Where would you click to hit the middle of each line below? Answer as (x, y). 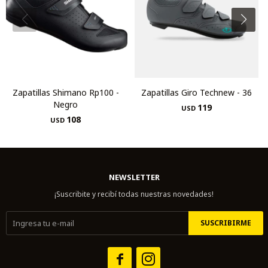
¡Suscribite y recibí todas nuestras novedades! (134, 194)
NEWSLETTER (134, 177)
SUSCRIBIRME (226, 223)
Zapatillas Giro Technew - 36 (197, 92)
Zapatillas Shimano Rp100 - (66, 92)
